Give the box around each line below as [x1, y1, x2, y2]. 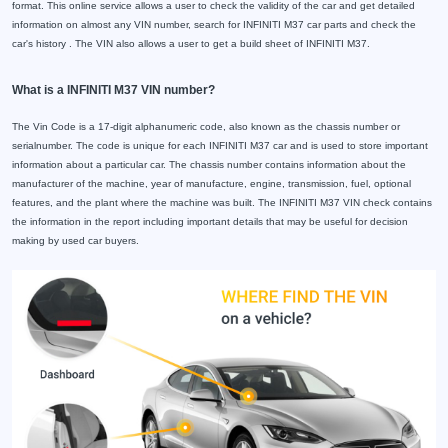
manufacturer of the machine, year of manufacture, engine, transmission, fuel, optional [12, 178, 411, 189]
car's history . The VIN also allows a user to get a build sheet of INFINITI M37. [12, 38, 370, 49]
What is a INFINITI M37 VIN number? [12, 83, 215, 97]
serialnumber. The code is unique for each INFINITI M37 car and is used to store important [12, 140, 428, 151]
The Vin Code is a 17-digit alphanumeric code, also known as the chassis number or [12, 121, 400, 132]
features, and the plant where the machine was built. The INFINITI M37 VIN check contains [12, 197, 432, 208]
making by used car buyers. [12, 235, 139, 246]
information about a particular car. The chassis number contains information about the [12, 159, 406, 170]
